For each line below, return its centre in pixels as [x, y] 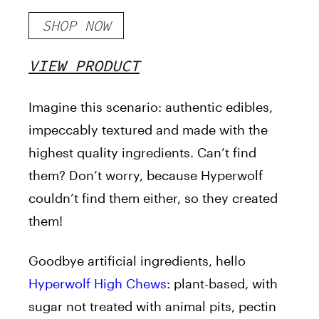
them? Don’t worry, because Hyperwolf [146, 176]
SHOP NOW [76, 26]
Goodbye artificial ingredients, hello [137, 261]
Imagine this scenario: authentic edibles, [151, 107]
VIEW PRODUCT [84, 66]
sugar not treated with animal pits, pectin [152, 307]
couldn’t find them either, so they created [153, 198]
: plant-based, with [222, 284]
